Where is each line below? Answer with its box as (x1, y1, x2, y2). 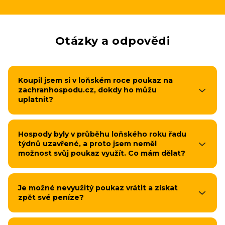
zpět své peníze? (18, 193, 84, 202)
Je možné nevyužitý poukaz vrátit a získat (18, 183, 178, 192)
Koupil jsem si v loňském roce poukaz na (18, 76, 173, 85)
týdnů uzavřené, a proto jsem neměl (18, 139, 157, 148)
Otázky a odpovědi (55, 34, 170, 48)
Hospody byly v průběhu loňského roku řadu (18, 130, 186, 139)
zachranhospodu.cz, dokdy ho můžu (18, 85, 157, 94)
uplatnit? (18, 95, 53, 104)
